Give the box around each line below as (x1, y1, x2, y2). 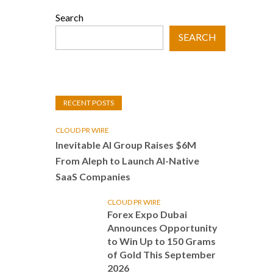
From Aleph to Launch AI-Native (55, 155, 199, 166)
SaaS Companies (55, 171, 130, 182)
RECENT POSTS (63, 98, 114, 107)
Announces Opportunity (107, 222, 218, 233)
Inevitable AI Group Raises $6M (55, 139, 196, 151)
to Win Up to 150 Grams (107, 235, 216, 247)
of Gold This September (107, 249, 216, 260)
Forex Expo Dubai (107, 208, 187, 220)
